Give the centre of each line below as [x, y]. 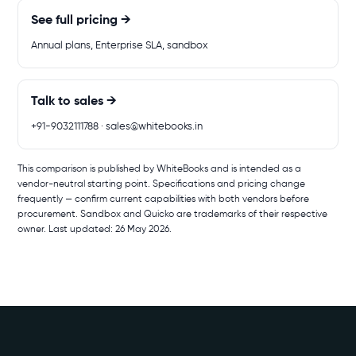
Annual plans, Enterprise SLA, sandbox [120, 46]
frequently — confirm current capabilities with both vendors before [163, 199]
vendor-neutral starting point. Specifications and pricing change [161, 184]
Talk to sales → [74, 102]
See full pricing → [81, 21]
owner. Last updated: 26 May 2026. [95, 230]
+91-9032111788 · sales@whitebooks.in [117, 127]
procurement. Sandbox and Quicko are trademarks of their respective [172, 215]
